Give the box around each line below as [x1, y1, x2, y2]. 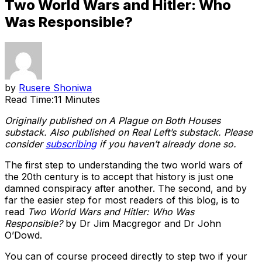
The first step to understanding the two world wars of [5, 158, 243, 171]
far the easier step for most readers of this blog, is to [5, 194, 240, 206]
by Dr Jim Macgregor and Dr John [63, 217, 221, 229]
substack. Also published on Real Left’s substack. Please [5, 126, 253, 138]
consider [5, 137, 46, 150]
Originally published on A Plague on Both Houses [5, 114, 220, 126]
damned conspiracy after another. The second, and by [5, 182, 247, 194]
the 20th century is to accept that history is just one [5, 170, 233, 182]
